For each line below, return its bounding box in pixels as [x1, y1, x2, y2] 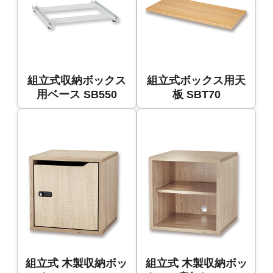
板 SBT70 [172, 88, 221, 101]
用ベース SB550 [36, 88, 117, 101]
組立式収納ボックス [27, 74, 126, 87]
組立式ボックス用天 [147, 74, 246, 87]
